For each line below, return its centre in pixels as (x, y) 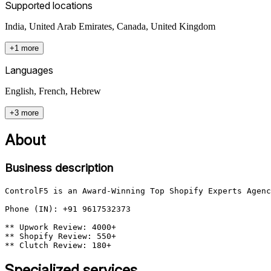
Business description (59, 168)
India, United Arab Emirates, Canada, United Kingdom (110, 26)
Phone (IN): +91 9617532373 (68, 209)
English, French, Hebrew (53, 91)
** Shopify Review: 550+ (60, 236)
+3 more (24, 113)
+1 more (24, 48)
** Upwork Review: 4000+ (60, 227)
